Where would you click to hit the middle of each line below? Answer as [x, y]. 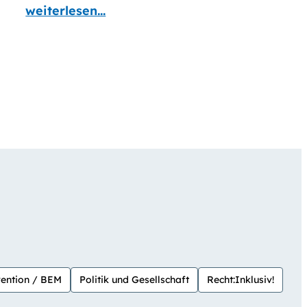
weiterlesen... [66, 11]
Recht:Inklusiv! [241, 280]
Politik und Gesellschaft [134, 280]
